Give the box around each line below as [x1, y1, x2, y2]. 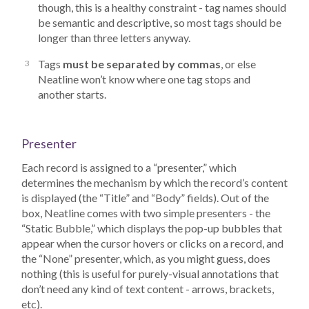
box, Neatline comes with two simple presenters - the [21, 206, 270, 220]
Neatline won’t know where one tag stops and [38, 72, 250, 86]
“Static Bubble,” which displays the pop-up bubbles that [21, 221, 282, 235]
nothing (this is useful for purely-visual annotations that [21, 267, 279, 281]
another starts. [38, 88, 106, 101]
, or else [221, 57, 256, 71]
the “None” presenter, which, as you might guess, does [21, 252, 270, 266]
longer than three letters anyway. [38, 31, 190, 45]
